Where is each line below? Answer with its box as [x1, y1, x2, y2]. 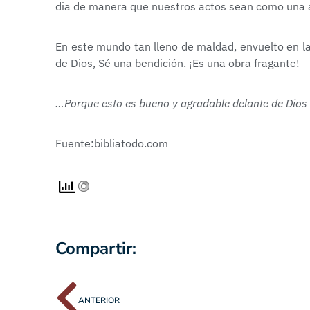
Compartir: [55, 237, 136, 260]
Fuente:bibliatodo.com [55, 136, 168, 151]
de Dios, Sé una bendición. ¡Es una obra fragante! [55, 56, 300, 71]
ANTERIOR [78, 294, 120, 306]
